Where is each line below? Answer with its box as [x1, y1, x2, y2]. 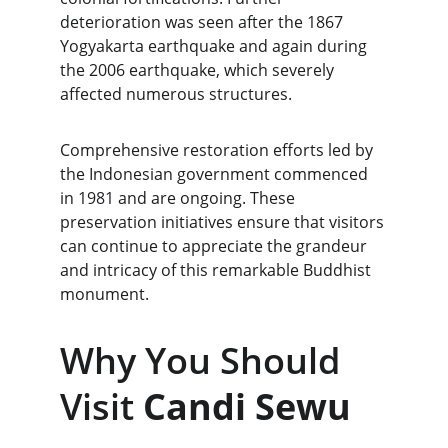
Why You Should [60, 336, 349, 385]
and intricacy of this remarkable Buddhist [60, 259, 375, 281]
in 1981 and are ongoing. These [60, 187, 299, 209]
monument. [60, 283, 149, 305]
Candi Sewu [143, 382, 351, 431]
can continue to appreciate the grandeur [60, 235, 371, 257]
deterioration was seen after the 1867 [60, 11, 347, 33]
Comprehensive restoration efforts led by [60, 139, 377, 161]
